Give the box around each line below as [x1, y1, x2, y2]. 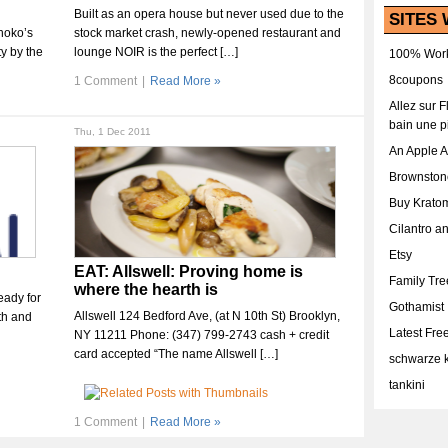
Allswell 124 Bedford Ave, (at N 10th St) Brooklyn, [74, 309, 340, 323]
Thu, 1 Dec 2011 [74, 126, 151, 137]
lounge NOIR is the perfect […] [74, 45, 238, 59]
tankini [389, 378, 425, 392]
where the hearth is [74, 281, 218, 298]
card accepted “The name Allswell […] [74, 347, 278, 361]
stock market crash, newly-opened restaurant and [74, 26, 341, 40]
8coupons [389, 73, 443, 87]
